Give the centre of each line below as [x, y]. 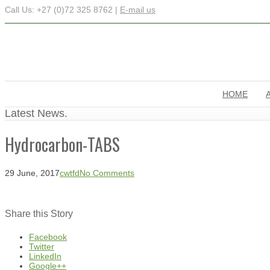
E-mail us [138, 10]
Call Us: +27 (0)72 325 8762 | [62, 10]
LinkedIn [45, 256]
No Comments [107, 173]
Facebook [48, 237]
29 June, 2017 [32, 173]
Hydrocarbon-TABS [62, 144]
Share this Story [39, 213]
